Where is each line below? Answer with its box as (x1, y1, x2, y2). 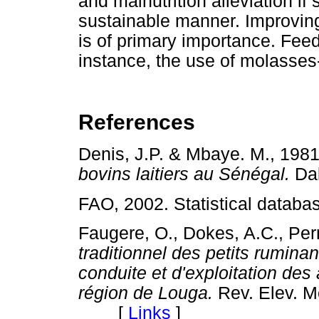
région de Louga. (78, 283, 218, 303)
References (78, 110, 195, 135)
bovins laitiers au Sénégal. (78, 164, 295, 184)
